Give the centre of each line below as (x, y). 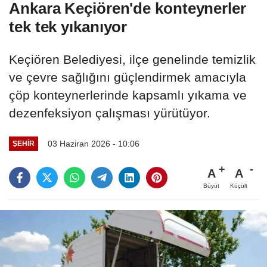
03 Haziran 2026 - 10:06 (93, 143)
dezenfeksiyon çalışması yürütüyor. (110, 113)
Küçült (239, 185)
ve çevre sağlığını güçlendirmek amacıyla (128, 77)
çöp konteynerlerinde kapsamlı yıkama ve (128, 95)
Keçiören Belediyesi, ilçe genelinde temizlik (132, 60)
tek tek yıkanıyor (68, 27)
